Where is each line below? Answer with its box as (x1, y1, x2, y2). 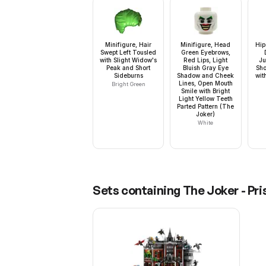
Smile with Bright (181, 87, 230, 95)
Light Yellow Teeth (178, 95, 233, 103)
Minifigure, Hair (105, 41, 152, 49)
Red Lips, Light (183, 56, 228, 64)
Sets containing (93, 183, 183, 198)
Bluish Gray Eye (182, 64, 229, 72)
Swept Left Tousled (100, 49, 157, 56)
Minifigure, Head (180, 41, 231, 49)
